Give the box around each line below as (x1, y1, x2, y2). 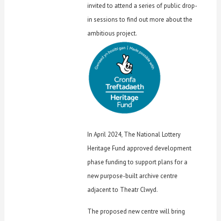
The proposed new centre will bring (87, 207, 185, 216)
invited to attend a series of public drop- (87, 1, 198, 10)
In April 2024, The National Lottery (87, 130, 181, 139)
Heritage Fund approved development (87, 144, 192, 153)
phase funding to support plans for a (87, 158, 188, 167)
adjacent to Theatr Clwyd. (87, 185, 158, 194)
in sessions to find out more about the (87, 15, 193, 24)
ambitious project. (87, 29, 138, 38)
